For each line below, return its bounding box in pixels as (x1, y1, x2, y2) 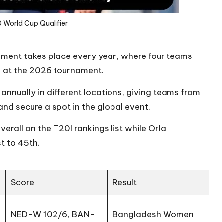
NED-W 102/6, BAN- (11, 208, 95, 220)
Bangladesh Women (112, 208, 194, 220)
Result (112, 176, 137, 188)
